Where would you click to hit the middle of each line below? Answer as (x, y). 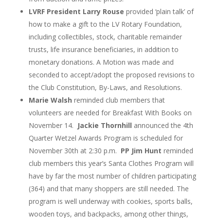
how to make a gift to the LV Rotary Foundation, (105, 24)
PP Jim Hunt (141, 151)
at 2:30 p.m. (99, 151)
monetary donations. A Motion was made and (101, 62)
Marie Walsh (50, 100)
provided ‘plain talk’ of (159, 12)
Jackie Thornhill (104, 126)
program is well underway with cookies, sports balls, (110, 201)
